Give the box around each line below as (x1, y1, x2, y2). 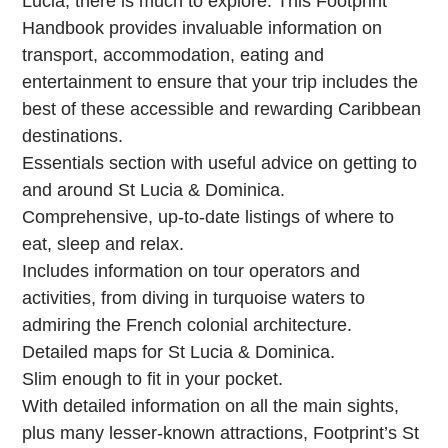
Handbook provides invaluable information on (22, 17, 383, 38)
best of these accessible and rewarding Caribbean (22, 98, 422, 119)
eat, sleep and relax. (22, 233, 185, 254)
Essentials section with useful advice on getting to (22, 152, 418, 173)
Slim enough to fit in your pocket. (22, 368, 284, 389)
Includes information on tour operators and (22, 260, 361, 281)
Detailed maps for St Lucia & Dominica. (22, 341, 336, 362)
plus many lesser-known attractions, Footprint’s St (22, 422, 420, 443)
